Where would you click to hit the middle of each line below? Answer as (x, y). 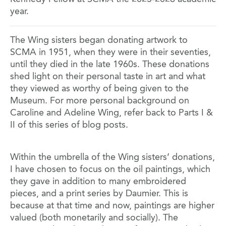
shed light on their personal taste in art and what (108, 77)
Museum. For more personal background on (100, 101)
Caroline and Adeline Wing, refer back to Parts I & (111, 113)
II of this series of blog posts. (69, 125)
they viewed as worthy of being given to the (99, 89)
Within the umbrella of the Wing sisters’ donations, (112, 158)
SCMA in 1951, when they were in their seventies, (110, 53)
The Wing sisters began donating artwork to (99, 41)
